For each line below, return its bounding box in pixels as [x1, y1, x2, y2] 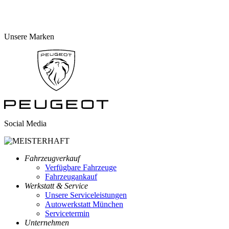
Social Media [4, 119, 47, 128]
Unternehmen [25, 218, 69, 227]
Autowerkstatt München [45, 200, 123, 209]
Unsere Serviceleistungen [45, 191, 127, 200]
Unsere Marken [4, 32, 54, 41]
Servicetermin [45, 209, 89, 218]
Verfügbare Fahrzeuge [45, 163, 117, 172]
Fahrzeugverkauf [25, 154, 80, 163]
